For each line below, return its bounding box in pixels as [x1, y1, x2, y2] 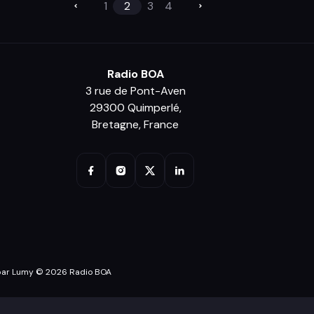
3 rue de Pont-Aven [85, 83, 186, 98]
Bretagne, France [92, 117, 179, 132]
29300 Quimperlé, [89, 100, 182, 115]
